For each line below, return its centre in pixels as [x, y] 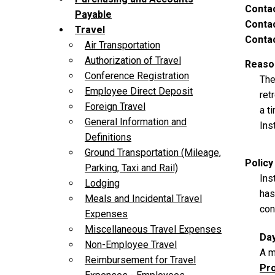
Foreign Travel [115, 107]
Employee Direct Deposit [139, 91]
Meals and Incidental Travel [143, 199]
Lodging [102, 184]
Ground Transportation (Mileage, [153, 153]
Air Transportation [122, 45]
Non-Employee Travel [131, 245]
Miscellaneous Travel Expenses [153, 230]
